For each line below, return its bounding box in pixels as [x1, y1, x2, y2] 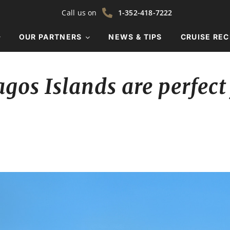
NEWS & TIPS [108, 32, 162, 41]
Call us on [62, 8, 97, 17]
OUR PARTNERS [18, 32, 82, 41]
